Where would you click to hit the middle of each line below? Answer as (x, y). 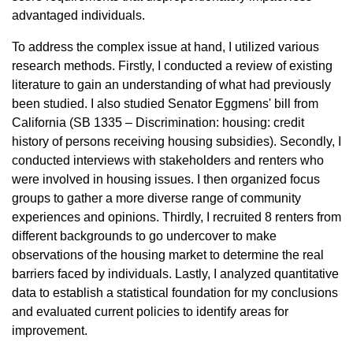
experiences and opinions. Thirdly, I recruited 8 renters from (176, 217)
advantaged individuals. (78, 15)
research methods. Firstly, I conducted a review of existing (172, 66)
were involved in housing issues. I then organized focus (166, 179)
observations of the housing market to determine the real (168, 255)
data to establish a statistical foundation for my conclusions (175, 293)
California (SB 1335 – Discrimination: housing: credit (158, 123)
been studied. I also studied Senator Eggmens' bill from (165, 104)
